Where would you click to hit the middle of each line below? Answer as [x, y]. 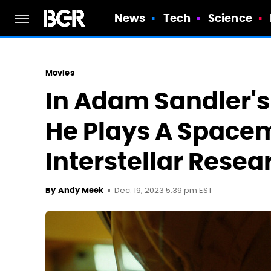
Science [230, 18]
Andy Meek [81, 190]
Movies [60, 73]
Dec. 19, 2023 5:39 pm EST [163, 191]
